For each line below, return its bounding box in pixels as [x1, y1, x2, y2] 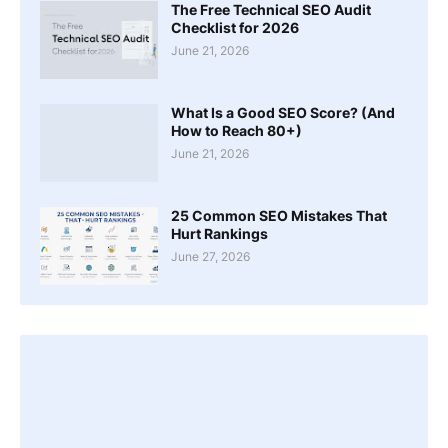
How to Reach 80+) [171, 121, 302, 139]
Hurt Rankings [171, 224, 268, 242]
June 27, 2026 [171, 248, 250, 264]
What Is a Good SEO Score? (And [171, 103, 395, 121]
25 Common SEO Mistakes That [171, 206, 387, 224]
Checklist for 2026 [171, 18, 299, 36]
